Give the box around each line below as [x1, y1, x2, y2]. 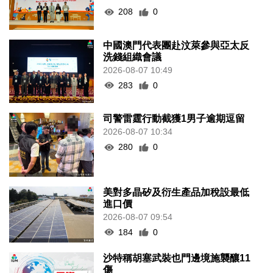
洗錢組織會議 [103, 51, 162, 62]
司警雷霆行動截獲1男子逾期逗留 [103, 113, 246, 124]
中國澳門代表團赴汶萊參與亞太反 [103, 40, 250, 51]
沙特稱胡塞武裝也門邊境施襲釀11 [103, 253, 251, 264]
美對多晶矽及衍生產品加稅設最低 [103, 186, 250, 197]
